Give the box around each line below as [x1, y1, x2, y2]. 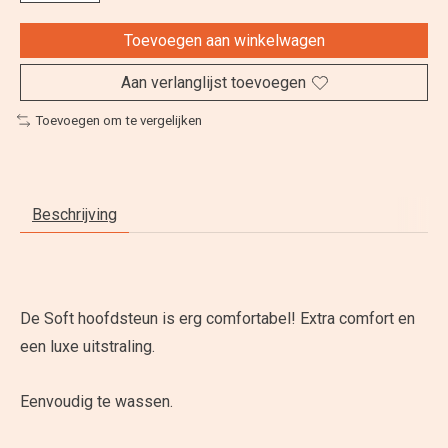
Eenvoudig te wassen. [20, 391, 173, 411]
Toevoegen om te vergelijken [34, 113, 202, 129]
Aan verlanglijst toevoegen [120, 73, 306, 93]
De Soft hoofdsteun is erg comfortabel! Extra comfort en [20, 308, 415, 328]
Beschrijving [32, 204, 117, 224]
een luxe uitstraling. [20, 336, 155, 356]
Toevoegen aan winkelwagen [123, 31, 325, 51]
